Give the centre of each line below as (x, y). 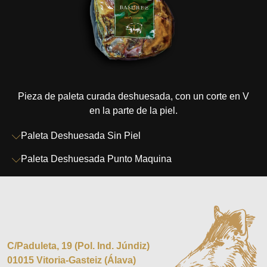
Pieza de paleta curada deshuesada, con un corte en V (133, 97)
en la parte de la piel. (133, 111)
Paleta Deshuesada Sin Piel (81, 136)
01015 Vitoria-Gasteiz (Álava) (72, 260)
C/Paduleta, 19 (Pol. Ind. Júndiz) (78, 246)
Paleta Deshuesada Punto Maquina (96, 159)
